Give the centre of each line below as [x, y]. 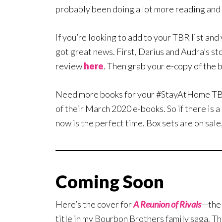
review [70, 66]
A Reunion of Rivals [167, 204]
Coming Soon [110, 182]
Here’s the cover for [94, 204]
